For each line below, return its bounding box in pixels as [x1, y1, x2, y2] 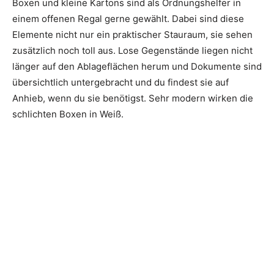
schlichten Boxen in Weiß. [12, 108, 124, 120]
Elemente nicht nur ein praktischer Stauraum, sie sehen [12, 29, 253, 41]
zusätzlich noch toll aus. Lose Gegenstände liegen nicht [12, 45, 253, 57]
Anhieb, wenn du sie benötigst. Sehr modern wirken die [12, 92, 253, 105]
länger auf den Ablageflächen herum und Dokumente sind [12, 61, 262, 73]
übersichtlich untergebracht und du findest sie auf [12, 76, 229, 89]
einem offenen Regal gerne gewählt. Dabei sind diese [12, 13, 244, 25]
